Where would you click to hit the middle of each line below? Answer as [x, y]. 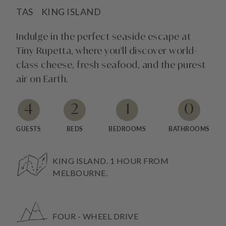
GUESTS [29, 129]
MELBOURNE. [80, 173]
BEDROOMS [127, 129]
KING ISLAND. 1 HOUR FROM [110, 161]
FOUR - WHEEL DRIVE [95, 216]
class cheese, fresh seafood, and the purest [111, 66]
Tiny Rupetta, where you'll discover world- [106, 51]
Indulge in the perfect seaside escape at [103, 37]
